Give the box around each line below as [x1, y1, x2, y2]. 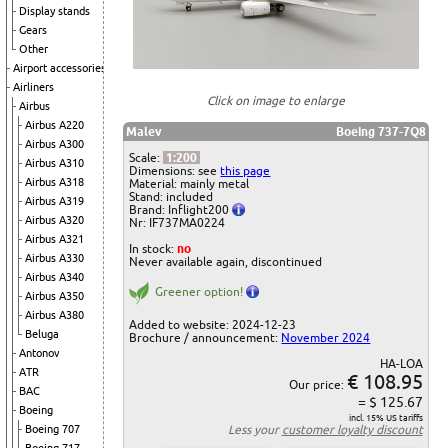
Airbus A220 [25, 119, 84, 131]
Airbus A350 [25, 290, 84, 302]
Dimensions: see [129, 164, 221, 178]
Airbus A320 [25, 214, 84, 226]
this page [220, 164, 271, 178]
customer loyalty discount [281, 423, 423, 437]
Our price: [288, 378, 347, 392]
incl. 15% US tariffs [348, 413, 423, 424]
